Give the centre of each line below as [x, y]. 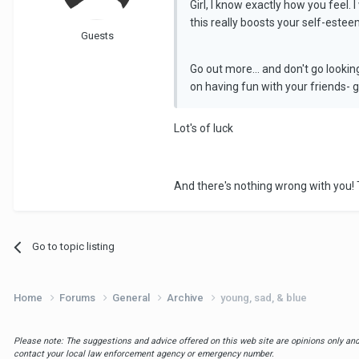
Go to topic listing [74, 247]
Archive [186, 298]
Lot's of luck [204, 129]
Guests [97, 36]
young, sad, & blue [264, 298]
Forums [79, 298]
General [132, 298]
